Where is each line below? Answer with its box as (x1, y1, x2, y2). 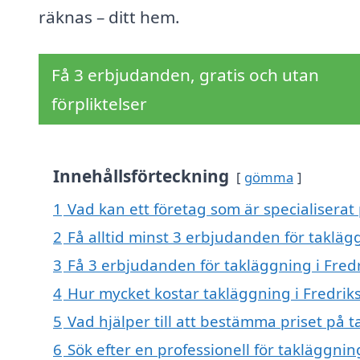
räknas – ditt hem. (39, 6, 180, 29)
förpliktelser (51, 92, 147, 116)
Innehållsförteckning (53, 165, 229, 188)
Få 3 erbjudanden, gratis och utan (51, 63, 319, 87)
